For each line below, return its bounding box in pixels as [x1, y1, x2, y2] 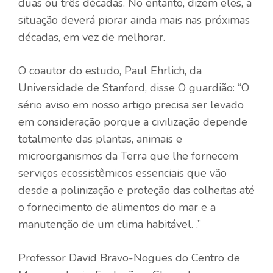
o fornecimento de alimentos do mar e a [18, 199, 216, 214]
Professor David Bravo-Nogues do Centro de [18, 250, 240, 265]
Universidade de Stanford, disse [18, 80, 178, 95]
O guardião [178, 80, 233, 95]
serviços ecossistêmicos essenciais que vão [18, 165, 227, 180]
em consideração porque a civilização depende [18, 114, 247, 129]
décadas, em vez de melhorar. [18, 29, 165, 44]
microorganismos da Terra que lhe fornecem [18, 148, 238, 163]
